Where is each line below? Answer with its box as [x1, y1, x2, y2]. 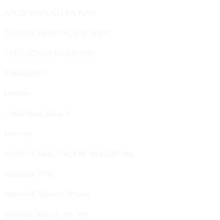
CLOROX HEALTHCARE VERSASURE [4, 148, 133, 160]
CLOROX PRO [4, 168, 54, 180]
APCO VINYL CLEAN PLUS [4, 7, 96, 19]
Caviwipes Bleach [4, 108, 71, 119]
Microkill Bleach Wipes [4, 188, 89, 200]
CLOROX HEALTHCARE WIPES [4, 27, 113, 39]
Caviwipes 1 [4, 67, 47, 79]
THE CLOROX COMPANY [4, 47, 94, 59]
